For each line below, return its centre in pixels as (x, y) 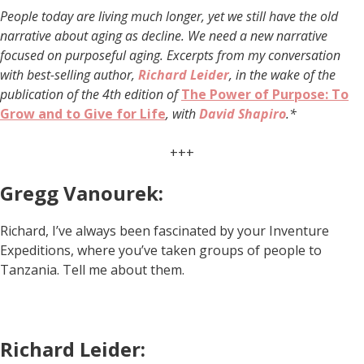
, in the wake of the (282, 74)
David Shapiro (243, 113)
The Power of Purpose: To (265, 94)
